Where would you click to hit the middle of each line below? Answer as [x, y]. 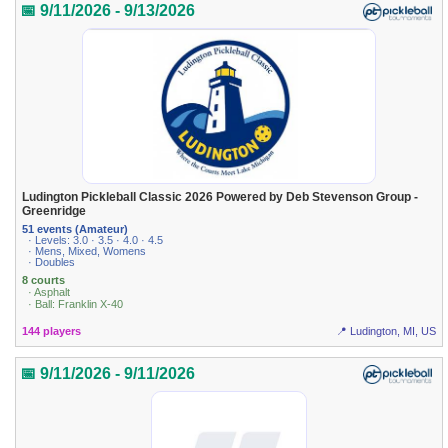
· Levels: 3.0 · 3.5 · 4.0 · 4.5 [96, 239]
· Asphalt [49, 291]
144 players [52, 331]
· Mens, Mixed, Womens [87, 250]
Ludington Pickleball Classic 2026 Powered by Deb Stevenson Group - [220, 197]
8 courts [44, 279]
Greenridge [54, 211]
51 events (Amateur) [75, 228]
